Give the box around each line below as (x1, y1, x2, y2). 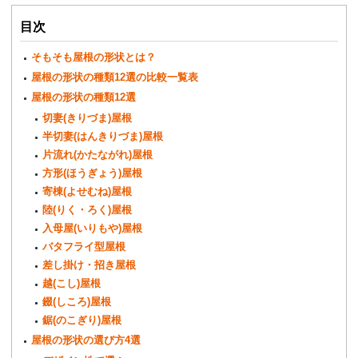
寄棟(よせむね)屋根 (42, 185, 133, 197)
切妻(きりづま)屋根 (42, 111, 133, 124)
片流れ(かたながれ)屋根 (42, 148, 153, 161)
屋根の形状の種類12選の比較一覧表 (31, 70, 199, 83)
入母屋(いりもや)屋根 (42, 221, 143, 234)
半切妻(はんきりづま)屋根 (42, 129, 164, 142)
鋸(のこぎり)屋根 (42, 313, 122, 326)
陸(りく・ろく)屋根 (42, 203, 133, 216)
